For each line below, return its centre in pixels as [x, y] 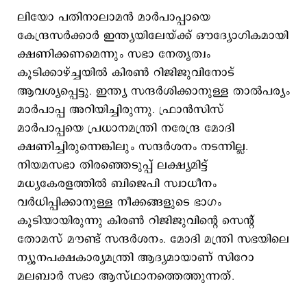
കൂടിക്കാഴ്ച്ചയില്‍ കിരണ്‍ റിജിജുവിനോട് [126, 73]
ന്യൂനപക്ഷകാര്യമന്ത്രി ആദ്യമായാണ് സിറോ [136, 258]
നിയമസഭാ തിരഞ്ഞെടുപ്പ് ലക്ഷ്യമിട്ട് [112, 165]
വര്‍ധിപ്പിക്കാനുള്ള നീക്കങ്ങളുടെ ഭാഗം [119, 202]
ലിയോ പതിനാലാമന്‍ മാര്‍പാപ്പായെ [114, 17]
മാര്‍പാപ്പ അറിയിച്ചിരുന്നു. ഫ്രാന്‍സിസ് [121, 110]
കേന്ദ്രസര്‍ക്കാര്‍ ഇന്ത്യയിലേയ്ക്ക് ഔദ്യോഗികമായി [153, 36]
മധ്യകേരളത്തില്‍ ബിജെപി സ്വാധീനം [117, 184]
